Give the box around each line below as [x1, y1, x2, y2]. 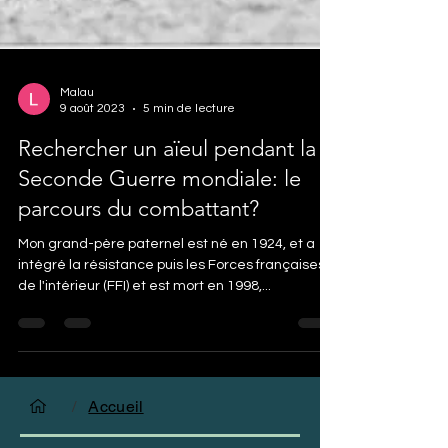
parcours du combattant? [18, 261, 259, 288]
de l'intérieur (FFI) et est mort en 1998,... [18, 345, 271, 359]
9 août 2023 [60, 168, 125, 181]
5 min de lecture [143, 168, 235, 181]
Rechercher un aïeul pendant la [18, 201, 316, 228]
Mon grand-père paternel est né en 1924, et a [18, 303, 315, 317]
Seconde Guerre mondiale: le [18, 231, 301, 258]
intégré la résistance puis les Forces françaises [18, 324, 325, 338]
